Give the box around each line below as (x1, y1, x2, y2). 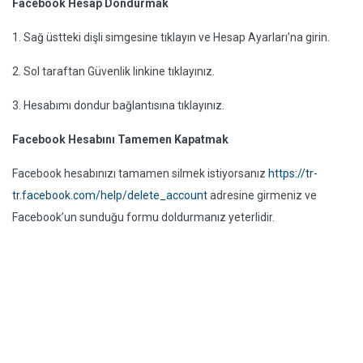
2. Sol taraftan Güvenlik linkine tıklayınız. (12, 65, 215, 78)
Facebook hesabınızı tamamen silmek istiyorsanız (12, 167, 268, 180)
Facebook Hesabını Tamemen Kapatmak (12, 133, 228, 146)
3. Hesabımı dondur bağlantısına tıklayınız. (12, 99, 224, 112)
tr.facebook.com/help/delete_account (12, 189, 207, 202)
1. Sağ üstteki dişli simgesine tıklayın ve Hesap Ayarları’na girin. (12, 31, 330, 44)
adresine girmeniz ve (207, 189, 317, 202)
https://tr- (268, 167, 318, 180)
